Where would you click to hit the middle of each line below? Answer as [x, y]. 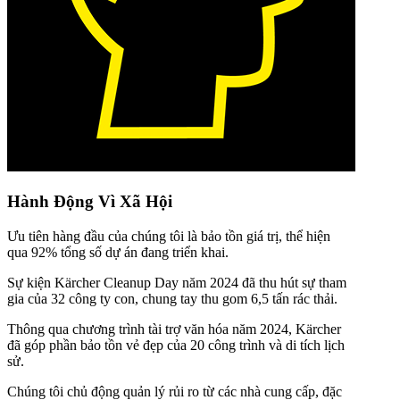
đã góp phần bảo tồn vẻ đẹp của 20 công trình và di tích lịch [176, 345]
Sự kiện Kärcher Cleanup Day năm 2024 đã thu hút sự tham [177, 282]
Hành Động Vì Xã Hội [90, 202]
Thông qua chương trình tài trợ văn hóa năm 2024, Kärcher [174, 329]
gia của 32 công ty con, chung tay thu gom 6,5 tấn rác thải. [172, 298]
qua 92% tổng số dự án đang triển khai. [118, 252]
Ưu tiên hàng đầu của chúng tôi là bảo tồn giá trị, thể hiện [169, 236]
